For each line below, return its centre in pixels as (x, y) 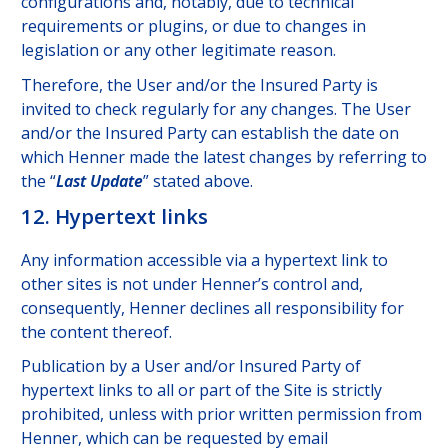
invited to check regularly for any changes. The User (215, 108)
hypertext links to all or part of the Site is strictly (201, 390)
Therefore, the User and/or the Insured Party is (199, 84)
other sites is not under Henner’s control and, (191, 283)
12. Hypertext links (114, 216)
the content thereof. (96, 331)
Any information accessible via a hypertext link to (204, 259)
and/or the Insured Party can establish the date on (209, 132)
